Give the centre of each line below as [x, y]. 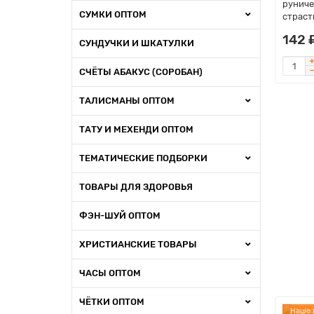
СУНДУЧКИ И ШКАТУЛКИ [137, 43]
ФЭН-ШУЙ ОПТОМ [120, 216]
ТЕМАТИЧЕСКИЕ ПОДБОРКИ [143, 158]
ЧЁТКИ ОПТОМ [112, 302]
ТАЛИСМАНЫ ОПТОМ [127, 101]
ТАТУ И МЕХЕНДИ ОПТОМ [136, 129]
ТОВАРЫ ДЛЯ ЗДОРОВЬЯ [136, 187]
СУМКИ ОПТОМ [113, 14]
